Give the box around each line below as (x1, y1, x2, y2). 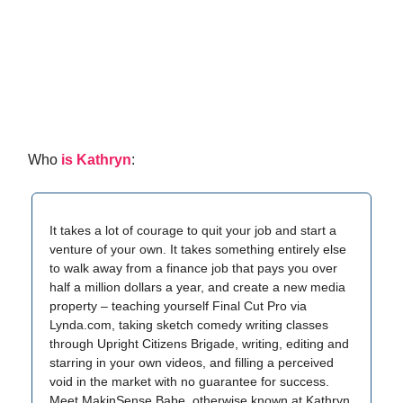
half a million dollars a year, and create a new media (49, 280, 345, 294)
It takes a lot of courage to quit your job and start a (49, 223, 336, 237)
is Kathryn (61, 152, 131, 167)
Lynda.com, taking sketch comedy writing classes (49, 318, 328, 332)
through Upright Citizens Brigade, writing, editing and (49, 336, 349, 351)
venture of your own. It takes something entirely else (49, 242, 346, 256)
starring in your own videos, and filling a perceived (49, 355, 334, 370)
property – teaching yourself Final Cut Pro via (49, 299, 307, 313)
